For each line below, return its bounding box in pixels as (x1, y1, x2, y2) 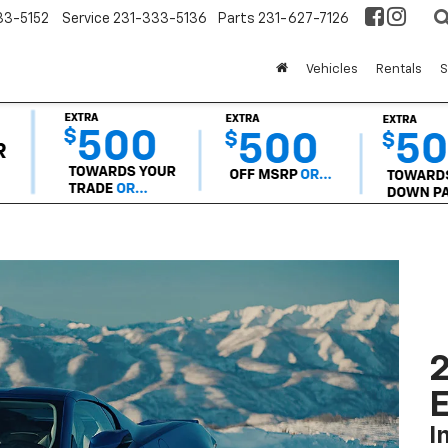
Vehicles (306, 62, 358, 76)
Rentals (376, 62, 422, 76)
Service (62, 11, 110, 26)
